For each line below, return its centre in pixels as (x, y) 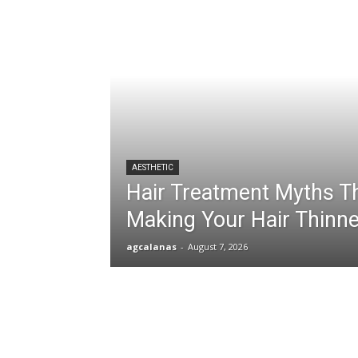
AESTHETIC (153, 167)
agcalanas (151, 247)
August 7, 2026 (218, 247)
